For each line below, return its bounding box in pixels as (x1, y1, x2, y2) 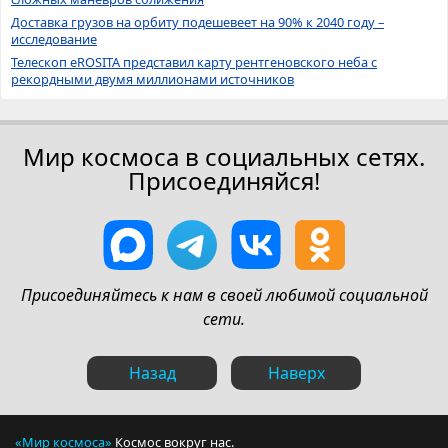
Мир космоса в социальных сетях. (23, 139, 425, 173)
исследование (11, 29, 97, 48)
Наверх (267, 361, 325, 384)
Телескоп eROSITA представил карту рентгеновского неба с (11, 52, 377, 71)
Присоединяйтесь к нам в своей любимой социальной (20, 283, 428, 306)
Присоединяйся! (128, 163, 320, 197)
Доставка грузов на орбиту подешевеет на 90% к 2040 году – (11, 12, 384, 31)
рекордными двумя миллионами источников (11, 69, 294, 88)
